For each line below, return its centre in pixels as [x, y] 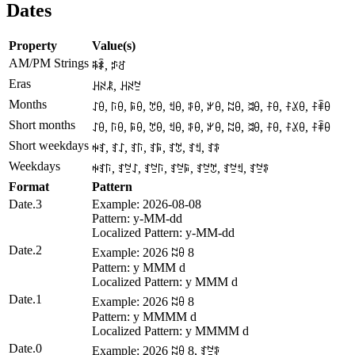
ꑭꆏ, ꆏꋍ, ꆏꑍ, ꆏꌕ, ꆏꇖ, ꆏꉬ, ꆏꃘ [156, 148]
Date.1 [25, 300]
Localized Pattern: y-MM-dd [163, 233]
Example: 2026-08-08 [147, 204]
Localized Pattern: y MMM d [165, 282]
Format [29, 187]
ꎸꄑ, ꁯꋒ [109, 66]
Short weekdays [49, 146]
